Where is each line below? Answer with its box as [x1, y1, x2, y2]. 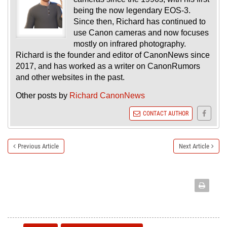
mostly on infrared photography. [73, 40, 186, 49]
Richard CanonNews [69, 91, 145, 100]
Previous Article [18, 142, 59, 150]
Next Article [179, 142, 209, 150]
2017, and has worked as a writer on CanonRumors [16, 62, 200, 71]
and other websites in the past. [16, 73, 125, 82]
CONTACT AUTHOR [143, 110, 188, 118]
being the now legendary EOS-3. [73, 6, 191, 15]
